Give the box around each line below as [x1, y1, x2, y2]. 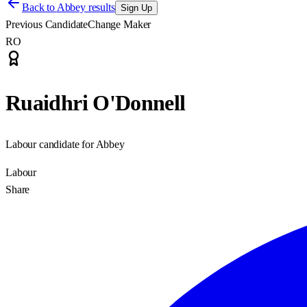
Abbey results [56, 1, 115, 13]
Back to [22, 1, 57, 13]
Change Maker [88, 19, 151, 30]
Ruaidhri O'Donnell [5, 90, 186, 116]
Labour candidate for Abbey [5, 138, 125, 150]
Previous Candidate [5, 19, 88, 30]
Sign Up [120, 3, 152, 13]
